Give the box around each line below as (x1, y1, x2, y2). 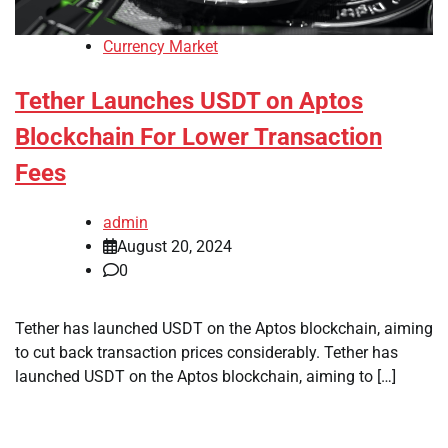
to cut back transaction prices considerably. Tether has (15, 343, 398, 363)
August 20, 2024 (117, 237, 232, 257)
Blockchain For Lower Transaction (15, 123, 382, 152)
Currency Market (103, 37, 218, 57)
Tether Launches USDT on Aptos (15, 87, 363, 116)
